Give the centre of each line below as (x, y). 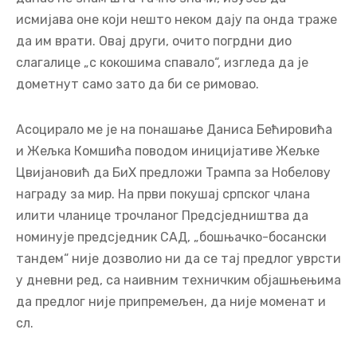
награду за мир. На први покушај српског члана (163, 194)
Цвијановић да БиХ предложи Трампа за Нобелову (173, 172)
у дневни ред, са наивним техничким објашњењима (178, 280)
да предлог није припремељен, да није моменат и (171, 301)
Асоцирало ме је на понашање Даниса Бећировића (174, 129)
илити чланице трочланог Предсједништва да (162, 215)
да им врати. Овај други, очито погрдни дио (154, 41)
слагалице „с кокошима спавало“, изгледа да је (162, 62)
